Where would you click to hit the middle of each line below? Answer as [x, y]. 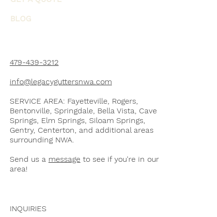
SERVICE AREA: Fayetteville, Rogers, [74, 101]
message [64, 159]
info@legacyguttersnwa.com [61, 82]
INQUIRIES [28, 209]
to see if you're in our [120, 159]
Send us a [29, 159]
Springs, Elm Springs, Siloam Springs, [77, 121]
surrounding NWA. [42, 140]
